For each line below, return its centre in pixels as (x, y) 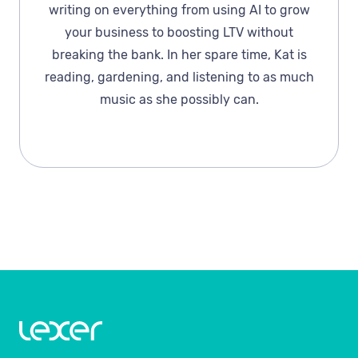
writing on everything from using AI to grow (179, 10)
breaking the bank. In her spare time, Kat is (179, 54)
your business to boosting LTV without (179, 32)
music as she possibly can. (179, 99)
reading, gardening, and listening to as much (179, 77)
